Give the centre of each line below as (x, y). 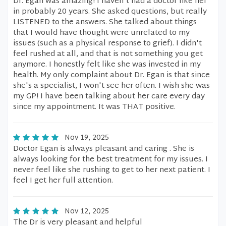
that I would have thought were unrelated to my (101, 33)
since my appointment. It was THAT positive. (94, 107)
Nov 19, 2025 (87, 138)
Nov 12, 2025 (87, 212)
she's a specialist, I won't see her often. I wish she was (111, 86)
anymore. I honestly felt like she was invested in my (107, 65)
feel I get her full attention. (63, 181)
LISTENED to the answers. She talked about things (105, 22)
